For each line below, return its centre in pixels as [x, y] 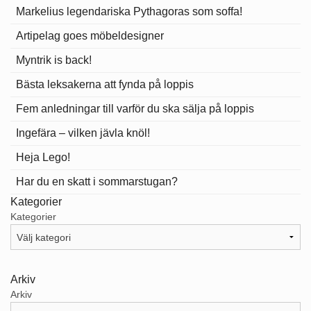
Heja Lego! [43, 158]
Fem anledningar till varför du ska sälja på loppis [135, 109]
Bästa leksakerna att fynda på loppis [105, 85]
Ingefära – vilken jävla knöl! [83, 133]
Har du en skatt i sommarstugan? [97, 182]
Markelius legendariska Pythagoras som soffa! [129, 12]
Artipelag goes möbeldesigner [90, 36]
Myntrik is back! [54, 60]
